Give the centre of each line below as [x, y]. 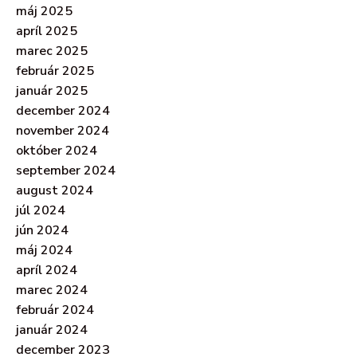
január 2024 [52, 330]
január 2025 [52, 90]
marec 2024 [52, 290]
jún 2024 [42, 230]
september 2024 [66, 170]
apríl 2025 [47, 31]
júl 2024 [41, 210]
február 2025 [55, 71]
